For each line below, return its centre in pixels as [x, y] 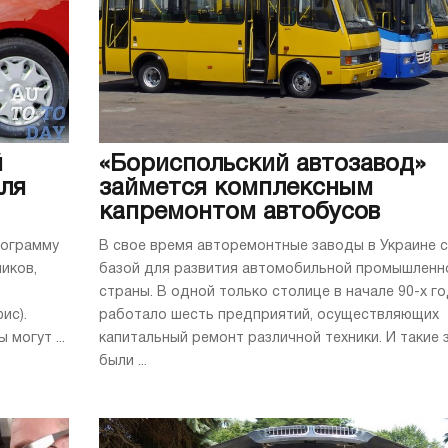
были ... [123, 361]
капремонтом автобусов [239, 212]
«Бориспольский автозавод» [262, 164]
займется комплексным [236, 188]
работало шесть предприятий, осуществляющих [269, 315]
